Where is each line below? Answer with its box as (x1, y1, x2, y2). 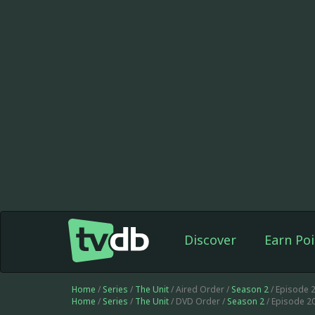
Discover (184, 231, 236, 248)
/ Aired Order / (169, 283, 231, 295)
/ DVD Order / (169, 295, 227, 307)
